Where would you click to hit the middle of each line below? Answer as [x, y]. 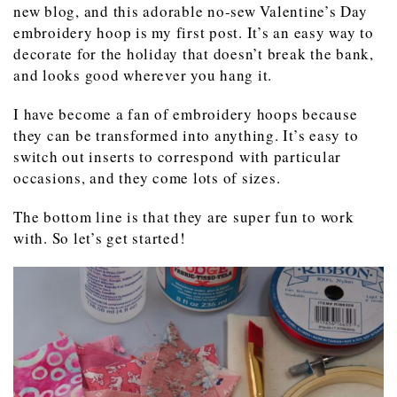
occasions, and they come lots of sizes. [147, 177]
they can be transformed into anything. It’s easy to [186, 135]
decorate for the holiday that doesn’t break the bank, [194, 53]
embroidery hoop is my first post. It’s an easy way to [194, 32]
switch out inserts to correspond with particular [177, 156]
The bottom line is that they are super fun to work [184, 216]
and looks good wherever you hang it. [143, 74]
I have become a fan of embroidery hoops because [186, 113]
